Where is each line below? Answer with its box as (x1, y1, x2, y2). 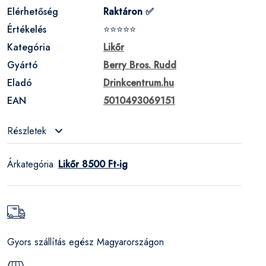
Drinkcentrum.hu (103, 75, 174, 90)
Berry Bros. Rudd (103, 58, 176, 72)
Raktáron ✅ (103, 4, 154, 18)
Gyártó (7, 58, 38, 72)
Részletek (7, 123, 49, 138)
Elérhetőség (7, 4, 58, 18)
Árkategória (7, 157, 53, 171)
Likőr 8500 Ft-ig (58, 157, 128, 171)
